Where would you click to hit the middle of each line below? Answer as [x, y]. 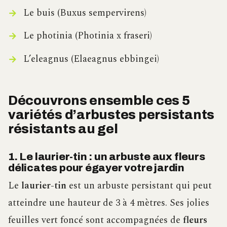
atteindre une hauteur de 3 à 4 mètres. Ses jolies [109, 203]
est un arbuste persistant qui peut [139, 186]
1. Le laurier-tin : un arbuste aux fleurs [107, 156]
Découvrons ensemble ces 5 [99, 100]
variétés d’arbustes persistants [111, 115]
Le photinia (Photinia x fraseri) [87, 36]
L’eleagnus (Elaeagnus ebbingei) [91, 59]
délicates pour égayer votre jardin [96, 167]
